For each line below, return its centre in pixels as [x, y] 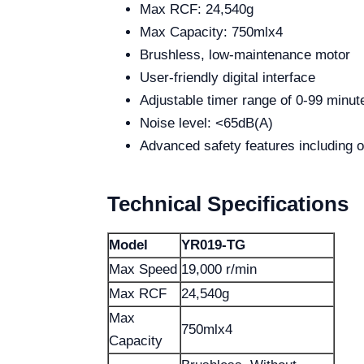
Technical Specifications [228, 204]
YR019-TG [213, 245]
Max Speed [143, 269]
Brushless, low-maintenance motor [245, 55]
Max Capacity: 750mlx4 [211, 32]
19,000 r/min [219, 269]
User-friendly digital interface [227, 78]
